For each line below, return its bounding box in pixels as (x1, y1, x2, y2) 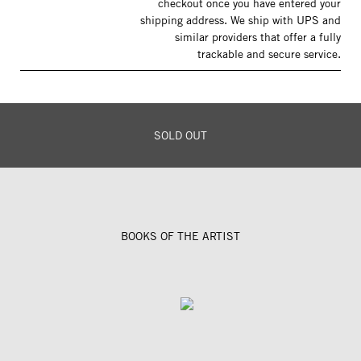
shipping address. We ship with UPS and (140, 13, 341, 27)
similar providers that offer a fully (175, 30, 341, 44)
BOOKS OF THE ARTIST (121, 229, 240, 243)
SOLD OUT (154, 127, 207, 143)
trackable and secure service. (197, 47, 341, 61)
